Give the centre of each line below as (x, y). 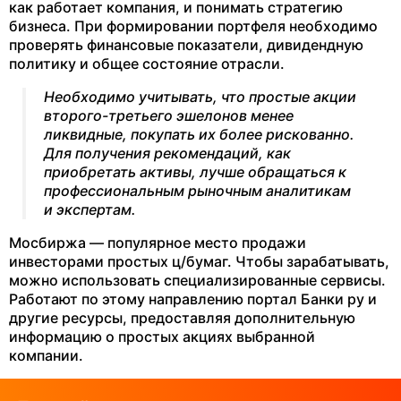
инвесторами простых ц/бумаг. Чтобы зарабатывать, (199, 261)
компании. (46, 355)
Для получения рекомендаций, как (167, 153)
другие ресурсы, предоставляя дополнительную (182, 318)
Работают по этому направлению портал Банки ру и (193, 299)
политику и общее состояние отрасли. (147, 64)
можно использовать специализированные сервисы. (197, 280)
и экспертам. (90, 209)
